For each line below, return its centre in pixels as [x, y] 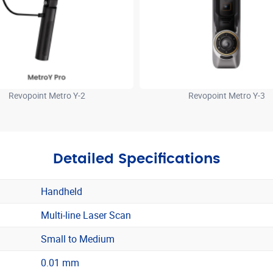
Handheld [62, 191]
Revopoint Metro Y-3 [226, 95]
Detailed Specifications [136, 159]
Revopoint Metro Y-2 [47, 95]
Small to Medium [78, 239]
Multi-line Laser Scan [86, 215]
